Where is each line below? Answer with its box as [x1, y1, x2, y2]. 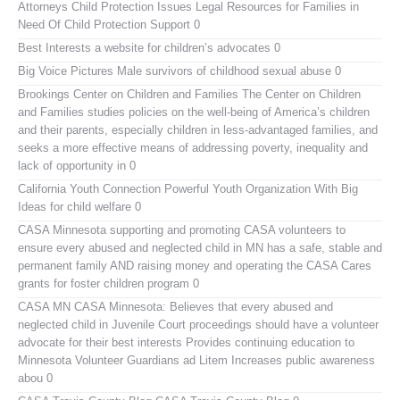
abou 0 [18, 371, 53, 385]
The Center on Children [238, 87, 361, 101]
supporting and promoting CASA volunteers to [106, 222, 346, 237]
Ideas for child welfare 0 [18, 199, 141, 213]
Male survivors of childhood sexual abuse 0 [113, 63, 341, 78]
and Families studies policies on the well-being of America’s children [18, 104, 370, 119]
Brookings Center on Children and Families [18, 87, 238, 101]
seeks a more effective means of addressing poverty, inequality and [18, 140, 368, 154]
